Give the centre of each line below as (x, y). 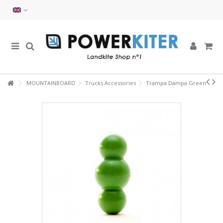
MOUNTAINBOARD (51, 83)
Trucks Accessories (111, 83)
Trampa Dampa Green (176, 83)
